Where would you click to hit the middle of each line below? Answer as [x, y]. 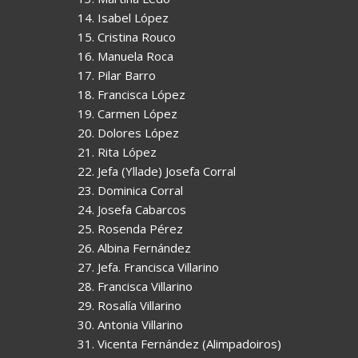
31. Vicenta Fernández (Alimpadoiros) [179, 343]
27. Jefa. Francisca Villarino [148, 267]
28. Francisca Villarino [135, 286]
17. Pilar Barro [117, 75]
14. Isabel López [123, 17]
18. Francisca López [131, 94]
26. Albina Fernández [134, 247]
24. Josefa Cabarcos [132, 209]
